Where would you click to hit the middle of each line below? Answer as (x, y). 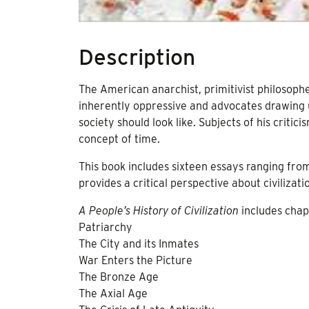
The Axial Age (113, 293)
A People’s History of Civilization (160, 210)
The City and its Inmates (139, 243)
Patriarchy (106, 227)
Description (137, 57)
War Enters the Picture (136, 260)
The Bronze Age (119, 277)
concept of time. (119, 139)
